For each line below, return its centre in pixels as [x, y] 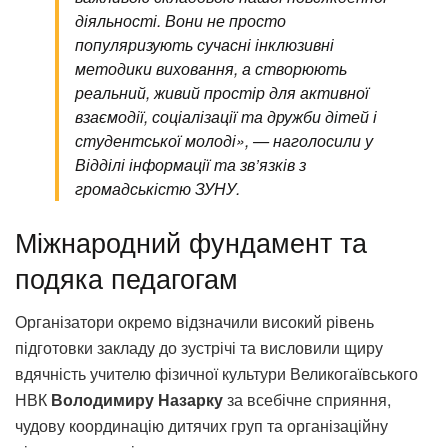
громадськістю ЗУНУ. [157, 189]
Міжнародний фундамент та [191, 241]
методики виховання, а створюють [211, 69]
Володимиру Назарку [137, 400]
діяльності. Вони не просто [180, 21]
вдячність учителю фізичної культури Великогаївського [216, 374]
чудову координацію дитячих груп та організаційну [201, 426]
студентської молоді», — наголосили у [224, 141]
